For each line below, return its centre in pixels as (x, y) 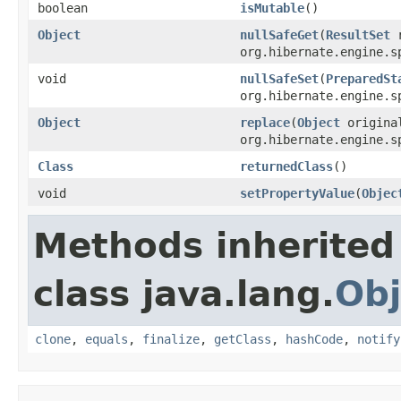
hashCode (314, 339)
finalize (171, 339)
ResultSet (358, 34)
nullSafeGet (279, 34)
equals (107, 339)
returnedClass (286, 166)
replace (265, 122)
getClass (243, 339)
